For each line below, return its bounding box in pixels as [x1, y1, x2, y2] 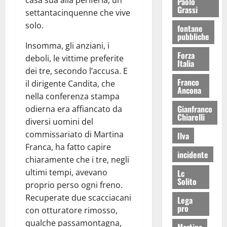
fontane [177, 22, 203, 34]
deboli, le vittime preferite [25, 53, 124, 64]
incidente [177, 148, 208, 161]
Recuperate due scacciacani [25, 192, 131, 204]
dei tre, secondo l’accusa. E [25, 65, 128, 77]
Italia [177, 57, 194, 69]
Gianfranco [177, 102, 212, 115]
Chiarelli [177, 110, 205, 123]
